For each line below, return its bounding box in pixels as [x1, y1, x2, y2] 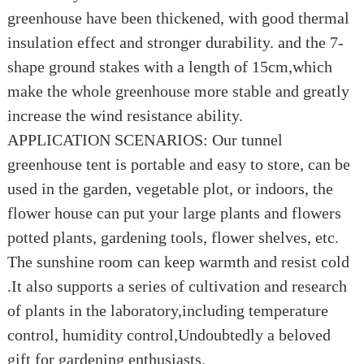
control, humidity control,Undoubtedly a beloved [6, 326, 331, 344]
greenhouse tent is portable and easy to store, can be [6, 155, 350, 173]
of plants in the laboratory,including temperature [6, 301, 328, 319]
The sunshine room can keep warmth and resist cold [6, 253, 349, 271]
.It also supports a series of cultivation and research [6, 277, 347, 295]
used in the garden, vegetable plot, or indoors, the [6, 180, 333, 197]
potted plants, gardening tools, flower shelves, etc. [6, 228, 339, 246]
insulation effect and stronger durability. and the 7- [6, 33, 344, 51]
